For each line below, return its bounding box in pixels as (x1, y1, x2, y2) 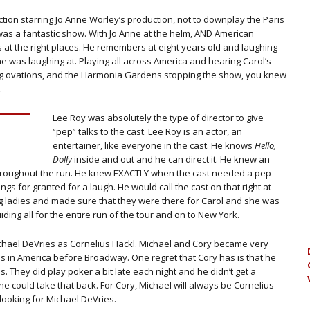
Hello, (255, 139, 276, 152)
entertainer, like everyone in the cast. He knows (53, 139, 255, 152)
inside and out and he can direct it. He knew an (72, 153, 270, 165)
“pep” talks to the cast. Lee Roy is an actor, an (53, 125, 242, 138)
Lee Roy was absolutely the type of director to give (53, 111, 264, 124)
